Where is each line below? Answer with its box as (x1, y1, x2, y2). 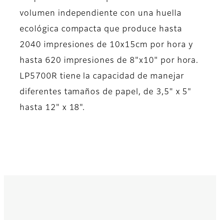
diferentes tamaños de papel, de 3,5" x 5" (20, 88, 192, 97)
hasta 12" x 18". (20, 104, 85, 112)
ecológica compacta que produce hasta (20, 26, 182, 34)
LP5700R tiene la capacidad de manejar (20, 73, 184, 81)
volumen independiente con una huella (20, 10, 182, 18)
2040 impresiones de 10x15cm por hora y (20, 41, 193, 50)
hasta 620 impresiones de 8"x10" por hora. (20, 57, 199, 65)
